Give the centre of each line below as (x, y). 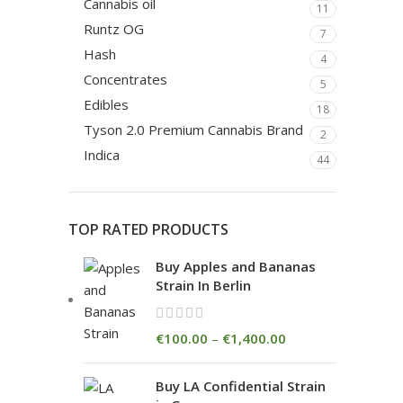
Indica (102, 155)
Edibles (108, 104)
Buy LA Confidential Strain (241, 386)
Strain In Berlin (203, 285)
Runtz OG (114, 29)
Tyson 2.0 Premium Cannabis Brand (193, 130)
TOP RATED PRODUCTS (148, 229)
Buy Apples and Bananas (236, 266)
